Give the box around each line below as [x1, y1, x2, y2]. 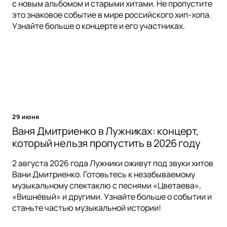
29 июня [12, 112, 40, 122]
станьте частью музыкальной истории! [12, 202, 161, 214]
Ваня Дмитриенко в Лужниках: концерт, [12, 124, 199, 138]
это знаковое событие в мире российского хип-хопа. [12, 9, 211, 21]
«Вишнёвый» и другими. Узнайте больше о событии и [12, 191, 212, 203]
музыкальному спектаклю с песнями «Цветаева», [12, 180, 201, 192]
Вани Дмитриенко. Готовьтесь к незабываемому [12, 169, 195, 180]
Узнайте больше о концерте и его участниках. [12, 20, 185, 32]
